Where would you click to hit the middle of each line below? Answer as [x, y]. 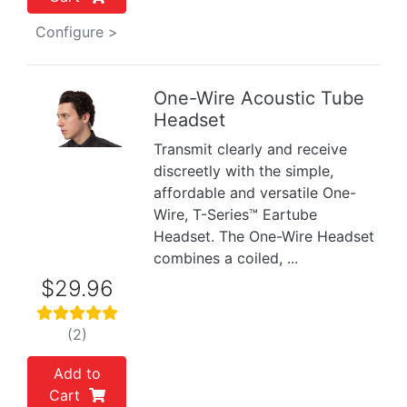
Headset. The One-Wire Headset [264, 236]
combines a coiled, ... [226, 258]
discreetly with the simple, [244, 171]
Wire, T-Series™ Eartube [236, 214]
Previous [63, 127]
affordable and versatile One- [255, 193]
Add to [77, 373]
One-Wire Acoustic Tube [259, 98]
